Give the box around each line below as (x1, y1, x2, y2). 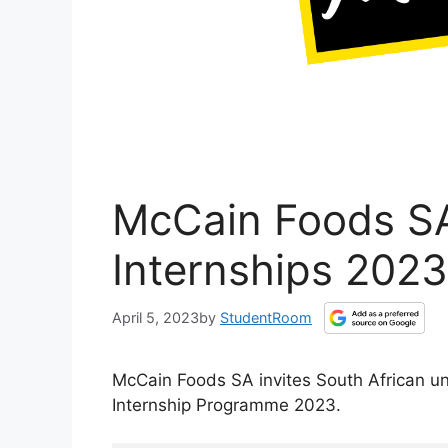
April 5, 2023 (112, 309, 199, 327)
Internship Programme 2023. (112, 394, 341, 415)
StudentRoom (220, 309, 312, 327)
